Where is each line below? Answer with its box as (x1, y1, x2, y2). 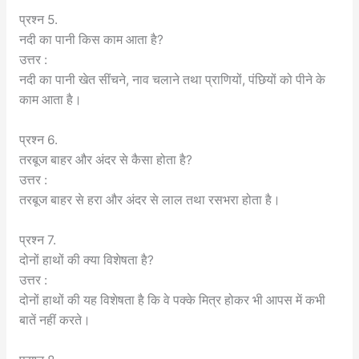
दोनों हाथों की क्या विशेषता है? (18, 252, 154, 268)
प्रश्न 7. (18, 232, 56, 248)
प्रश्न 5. (18, 12, 58, 28)
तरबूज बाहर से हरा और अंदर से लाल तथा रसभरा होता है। (18, 192, 280, 208)
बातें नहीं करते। (18, 312, 91, 328)
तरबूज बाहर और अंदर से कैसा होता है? (18, 152, 192, 168)
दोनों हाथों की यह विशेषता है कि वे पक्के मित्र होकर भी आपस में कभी (18, 292, 325, 308)
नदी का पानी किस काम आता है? (18, 32, 163, 48)
